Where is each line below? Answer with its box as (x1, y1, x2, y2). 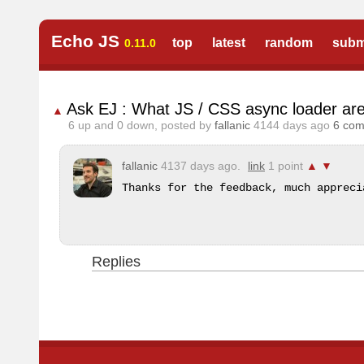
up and (75, 119, 117, 132)
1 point (265, 159, 306, 172)
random (265, 36, 313, 50)
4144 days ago (250, 119, 333, 132)
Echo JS (51, 32, 119, 50)
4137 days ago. (158, 159, 244, 172)
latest (212, 36, 245, 50)
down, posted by (123, 119, 214, 132)
